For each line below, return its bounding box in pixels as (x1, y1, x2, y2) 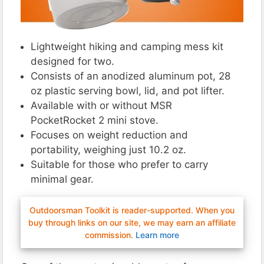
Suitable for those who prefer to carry (31, 158, 208, 170)
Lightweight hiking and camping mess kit (31, 40, 223, 52)
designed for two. (31, 55, 114, 67)
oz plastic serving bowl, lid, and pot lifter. (31, 84, 225, 97)
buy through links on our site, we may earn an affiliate (28, 217, 236, 227)
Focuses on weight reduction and (31, 128, 188, 141)
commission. (85, 229, 136, 240)
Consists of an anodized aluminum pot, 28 (31, 70, 230, 82)
